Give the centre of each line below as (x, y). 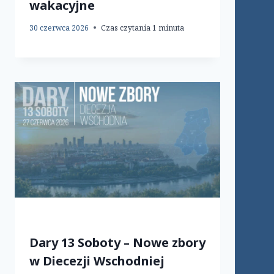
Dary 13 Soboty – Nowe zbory (117, 242)
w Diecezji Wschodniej (97, 261)
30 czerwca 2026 (59, 28)
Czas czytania (126, 28)
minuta (171, 28)
